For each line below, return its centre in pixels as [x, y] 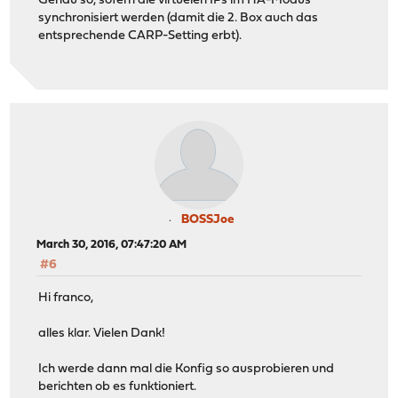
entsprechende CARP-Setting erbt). [140, 36]
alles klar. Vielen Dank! [102, 333]
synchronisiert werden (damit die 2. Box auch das [179, 18]
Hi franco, [66, 298]
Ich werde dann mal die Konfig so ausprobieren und [187, 369]
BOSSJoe [207, 220]
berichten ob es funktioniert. [118, 386]
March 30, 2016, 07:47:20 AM [112, 245]
